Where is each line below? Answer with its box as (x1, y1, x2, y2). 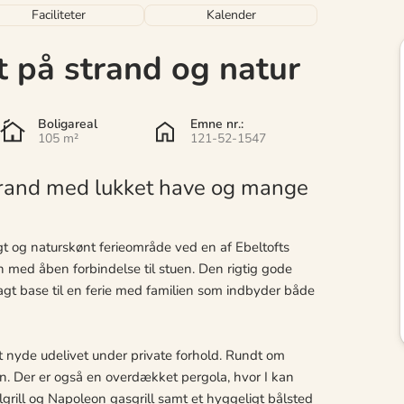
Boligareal (37, 115, 97, 133)
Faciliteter (31, 5, 86, 23)
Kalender (206, 5, 256, 23)
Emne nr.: (189, 115, 243, 133)
